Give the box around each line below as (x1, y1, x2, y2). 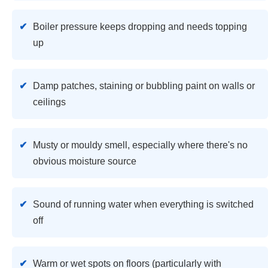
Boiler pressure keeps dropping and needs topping (33, 22, 247, 32)
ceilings (33, 97, 66, 108)
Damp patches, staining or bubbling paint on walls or (33, 81, 255, 92)
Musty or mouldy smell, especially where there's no (33, 140, 248, 151)
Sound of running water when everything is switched (33, 199, 254, 210)
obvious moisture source (33, 156, 136, 167)
